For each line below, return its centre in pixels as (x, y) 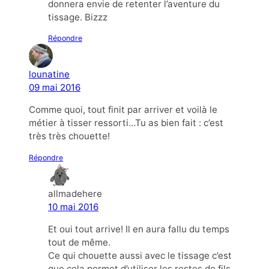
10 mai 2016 (73, 207)
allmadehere (75, 193)
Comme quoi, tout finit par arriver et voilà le (123, 110)
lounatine (49, 74)
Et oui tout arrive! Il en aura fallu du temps (139, 229)
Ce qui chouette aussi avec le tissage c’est (140, 255)
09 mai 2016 (55, 88)
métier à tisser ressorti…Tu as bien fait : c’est (126, 123)
